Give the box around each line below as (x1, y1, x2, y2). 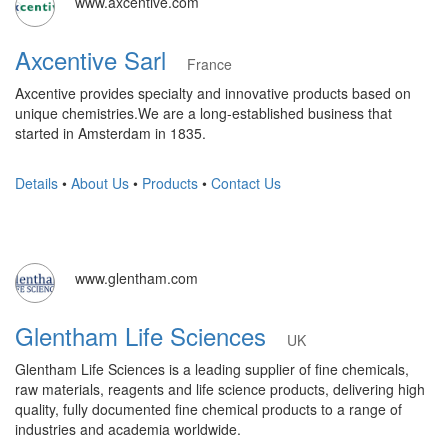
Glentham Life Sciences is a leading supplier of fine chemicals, (15, 359, 409, 379)
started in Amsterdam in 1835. (15, 123, 206, 143)
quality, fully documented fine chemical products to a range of (15, 399, 402, 419)
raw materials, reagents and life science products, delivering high (15, 379, 425, 399)
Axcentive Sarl (15, 42, 187, 77)
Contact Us (211, 173, 281, 193)
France (187, 54, 232, 74)
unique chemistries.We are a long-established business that (15, 103, 392, 123)
